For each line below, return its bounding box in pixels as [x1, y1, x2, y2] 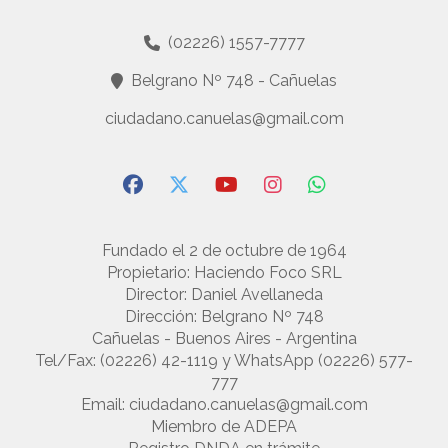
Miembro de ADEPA [151, 417, 297, 437]
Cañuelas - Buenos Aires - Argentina [91, 329, 357, 349]
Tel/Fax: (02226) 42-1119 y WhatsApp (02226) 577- [35, 351, 413, 371]
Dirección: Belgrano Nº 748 [124, 307, 324, 327]
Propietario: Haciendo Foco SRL [106, 263, 342, 283]
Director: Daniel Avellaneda [125, 285, 323, 305]
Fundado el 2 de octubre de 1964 [101, 241, 347, 261]
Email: [80, 395, 129, 415]
